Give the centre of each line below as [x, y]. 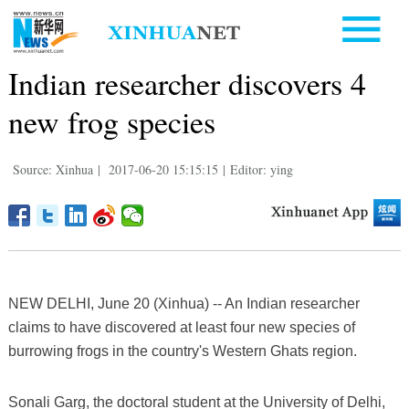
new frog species [111, 121]
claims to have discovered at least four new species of [181, 327]
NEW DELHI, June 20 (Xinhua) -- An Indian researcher [184, 303]
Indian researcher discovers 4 [187, 83]
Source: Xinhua [52, 169]
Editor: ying [261, 169]
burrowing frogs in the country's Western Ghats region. [182, 351]
